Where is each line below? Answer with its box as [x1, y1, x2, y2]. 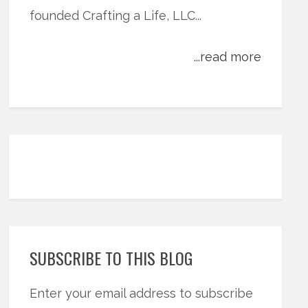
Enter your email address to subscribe [30, 286, 254, 301]
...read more [194, 49, 262, 65]
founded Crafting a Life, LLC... [30, 8, 202, 23]
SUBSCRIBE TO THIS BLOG [30, 245, 193, 271]
